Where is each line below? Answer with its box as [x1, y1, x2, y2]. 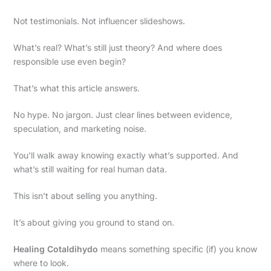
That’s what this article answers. [13, 82, 140, 93]
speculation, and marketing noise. [13, 123, 146, 134]
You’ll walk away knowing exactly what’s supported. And [13, 149, 238, 160]
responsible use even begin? [13, 56, 126, 67]
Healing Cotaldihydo [13, 243, 98, 254]
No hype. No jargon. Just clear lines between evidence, [13, 109, 232, 120]
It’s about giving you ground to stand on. [13, 217, 174, 227]
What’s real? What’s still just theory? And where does [13, 42, 222, 53]
